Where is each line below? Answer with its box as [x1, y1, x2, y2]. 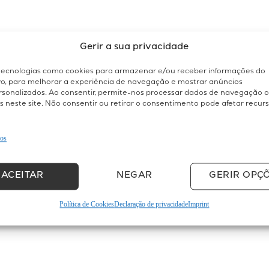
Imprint [188, 200, 210, 208]
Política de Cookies [59, 200, 115, 208]
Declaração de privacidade [114, 200, 189, 208]
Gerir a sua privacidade [80, 43, 189, 53]
